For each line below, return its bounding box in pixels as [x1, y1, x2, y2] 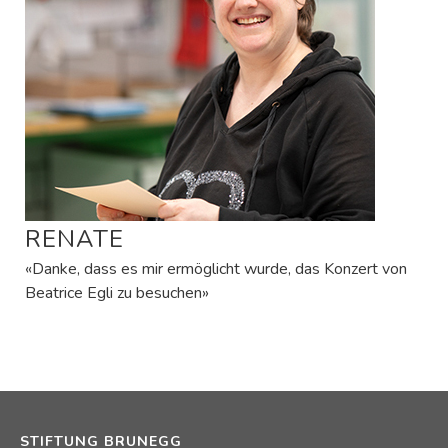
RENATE [25, 222, 124, 255]
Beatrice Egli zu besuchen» [25, 281, 209, 304]
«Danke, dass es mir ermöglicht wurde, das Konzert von [25, 257, 407, 280]
